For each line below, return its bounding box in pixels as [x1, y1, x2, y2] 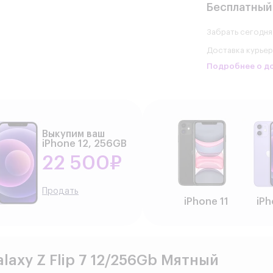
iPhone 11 [183, 196, 229, 207]
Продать [42, 186, 79, 196]
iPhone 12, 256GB [42, 138, 127, 149]
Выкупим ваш [42, 129, 105, 139]
